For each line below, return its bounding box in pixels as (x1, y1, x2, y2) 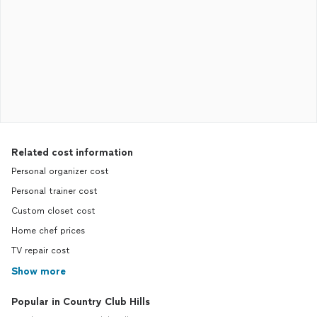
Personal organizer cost (11, 166, 109, 176)
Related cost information (11, 146, 133, 158)
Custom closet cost (11, 206, 96, 216)
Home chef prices (11, 226, 85, 236)
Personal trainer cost (11, 186, 98, 196)
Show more (11, 265, 66, 277)
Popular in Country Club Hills (11, 296, 150, 308)
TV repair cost (11, 246, 70, 255)
